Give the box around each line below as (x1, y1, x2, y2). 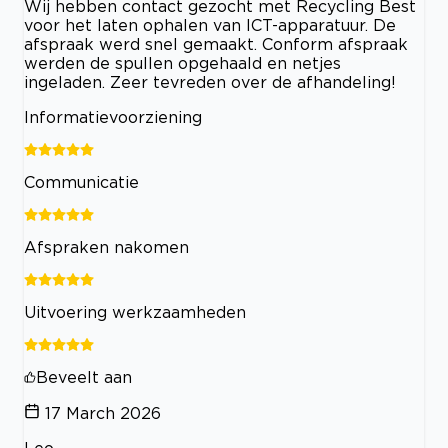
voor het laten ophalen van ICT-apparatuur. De (24, 15, 396, 34)
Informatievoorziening (24, 107, 202, 126)
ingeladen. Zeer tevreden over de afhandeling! (24, 72, 396, 91)
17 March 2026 (45, 403, 161, 422)
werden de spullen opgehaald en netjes (24, 53, 341, 72)
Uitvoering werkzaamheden (24, 302, 246, 321)
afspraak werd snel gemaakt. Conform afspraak (24, 34, 408, 53)
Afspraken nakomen (24, 237, 189, 256)
